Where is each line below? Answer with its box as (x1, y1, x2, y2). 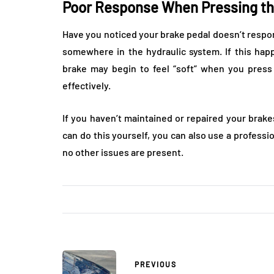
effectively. (62, 80, 111, 92)
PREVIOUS (135, 259, 177, 268)
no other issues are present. (62, 146, 183, 158)
